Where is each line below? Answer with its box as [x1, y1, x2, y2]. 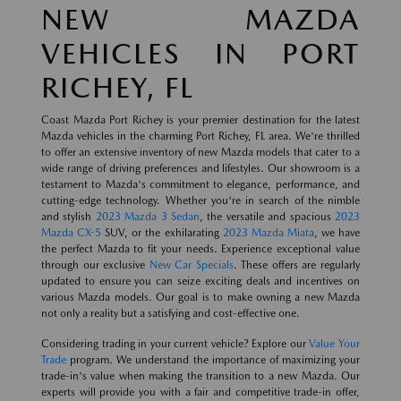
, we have [313, 226, 361, 240]
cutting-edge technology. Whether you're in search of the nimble [41, 194, 360, 208]
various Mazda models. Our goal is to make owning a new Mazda [41, 291, 360, 304]
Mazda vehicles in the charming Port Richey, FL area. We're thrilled [41, 130, 360, 143]
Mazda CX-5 [41, 226, 102, 240]
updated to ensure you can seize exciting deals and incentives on [41, 275, 360, 288]
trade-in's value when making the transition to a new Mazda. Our [41, 370, 360, 383]
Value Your [309, 337, 361, 351]
